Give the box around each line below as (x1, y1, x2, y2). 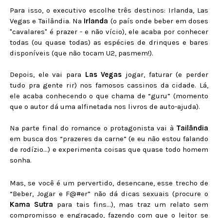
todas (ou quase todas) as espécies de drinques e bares (10, 38, 208, 47)
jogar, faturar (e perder (122, 70, 209, 79)
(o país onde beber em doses (108, 17, 209, 25)
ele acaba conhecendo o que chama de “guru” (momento (10, 91, 208, 100)
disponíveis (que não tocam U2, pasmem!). (10, 49, 153, 57)
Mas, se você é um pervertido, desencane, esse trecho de (10, 179, 208, 187)
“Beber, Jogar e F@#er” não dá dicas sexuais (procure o (10, 189, 208, 198)
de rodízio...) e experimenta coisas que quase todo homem (10, 145, 208, 154)
